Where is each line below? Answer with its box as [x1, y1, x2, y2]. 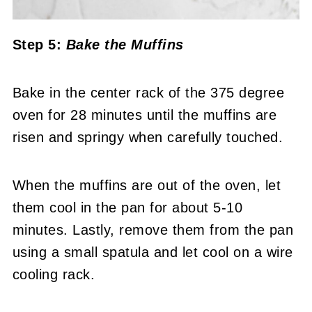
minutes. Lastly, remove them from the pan [12, 222, 294, 238]
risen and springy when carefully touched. [12, 130, 283, 146]
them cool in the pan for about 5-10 [12, 200, 243, 216]
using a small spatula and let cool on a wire [12, 244, 293, 260]
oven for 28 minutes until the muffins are [12, 107, 277, 123]
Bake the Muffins [65, 37, 184, 53]
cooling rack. [12, 267, 95, 283]
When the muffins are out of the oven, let [12, 178, 281, 194]
